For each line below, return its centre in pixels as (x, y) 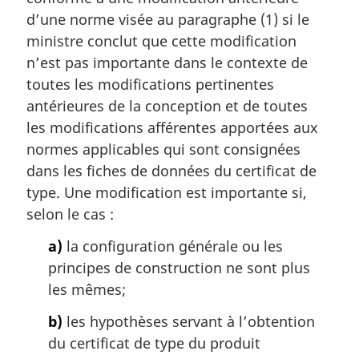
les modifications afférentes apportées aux (172, 128)
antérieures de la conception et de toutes (167, 106)
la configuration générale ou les (173, 246)
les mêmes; (87, 289)
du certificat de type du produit (154, 343)
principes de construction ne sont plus (179, 267)
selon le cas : (70, 214)
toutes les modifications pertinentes (150, 85)
